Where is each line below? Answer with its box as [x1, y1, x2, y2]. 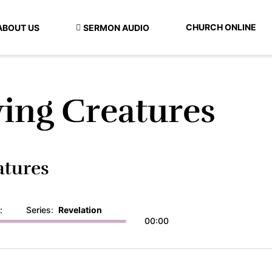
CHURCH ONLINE [186, 22, 256, 32]
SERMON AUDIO [83, 22, 149, 33]
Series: [26, 205, 58, 215]
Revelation [58, 205, 102, 215]
